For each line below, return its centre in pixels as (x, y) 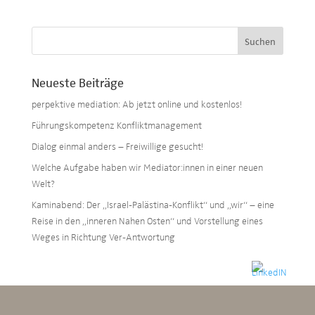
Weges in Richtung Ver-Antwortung (103, 237)
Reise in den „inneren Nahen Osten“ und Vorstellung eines (147, 220)
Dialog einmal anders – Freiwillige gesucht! (117, 146)
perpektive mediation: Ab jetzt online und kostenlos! (136, 104)
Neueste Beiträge (77, 82)
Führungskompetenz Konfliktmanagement (116, 125)
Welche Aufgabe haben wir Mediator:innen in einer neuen (147, 167)
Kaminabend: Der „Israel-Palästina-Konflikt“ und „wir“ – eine (153, 204)
